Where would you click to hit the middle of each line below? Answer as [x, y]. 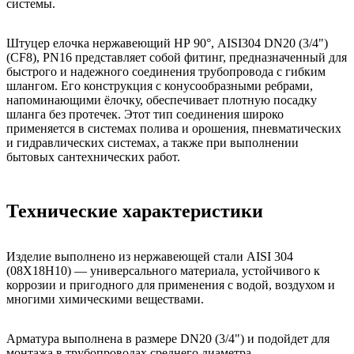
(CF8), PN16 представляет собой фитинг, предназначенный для [177, 57]
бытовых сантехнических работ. [93, 156]
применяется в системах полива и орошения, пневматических [174, 128]
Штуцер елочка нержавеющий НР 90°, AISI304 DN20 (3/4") [167, 43]
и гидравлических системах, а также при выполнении [153, 142]
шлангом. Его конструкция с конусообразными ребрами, [160, 85]
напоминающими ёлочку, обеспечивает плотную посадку [162, 100]
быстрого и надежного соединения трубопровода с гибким [166, 71]
